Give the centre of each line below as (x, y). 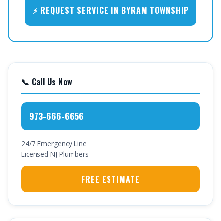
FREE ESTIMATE (110, 179)
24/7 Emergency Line (54, 143)
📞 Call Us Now (47, 82)
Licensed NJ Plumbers (55, 154)
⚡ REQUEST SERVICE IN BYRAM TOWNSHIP (110, 10)
